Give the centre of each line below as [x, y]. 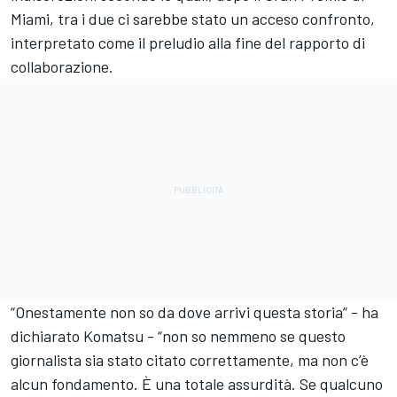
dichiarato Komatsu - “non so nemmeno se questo [178, 336]
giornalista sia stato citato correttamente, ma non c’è [190, 360]
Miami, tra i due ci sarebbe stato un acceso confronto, [193, 19]
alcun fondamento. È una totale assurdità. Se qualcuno [197, 384]
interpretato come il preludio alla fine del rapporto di [188, 43]
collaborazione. [62, 67]
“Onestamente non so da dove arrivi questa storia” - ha [195, 312]
